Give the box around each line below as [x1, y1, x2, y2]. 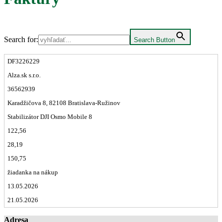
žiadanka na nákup [7, 168, 58, 176]
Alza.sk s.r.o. [7, 71, 41, 79]
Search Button [134, 36, 175, 44]
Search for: [4, 35, 38, 44]
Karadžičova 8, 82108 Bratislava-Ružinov [7, 99, 120, 107]
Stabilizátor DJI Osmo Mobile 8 [7, 112, 92, 120]
